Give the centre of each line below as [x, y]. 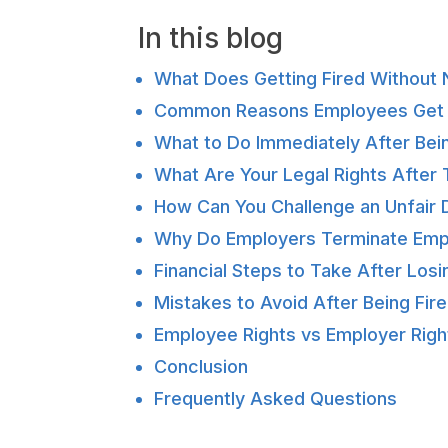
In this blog [210, 37]
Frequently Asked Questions [275, 398]
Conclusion [201, 366]
